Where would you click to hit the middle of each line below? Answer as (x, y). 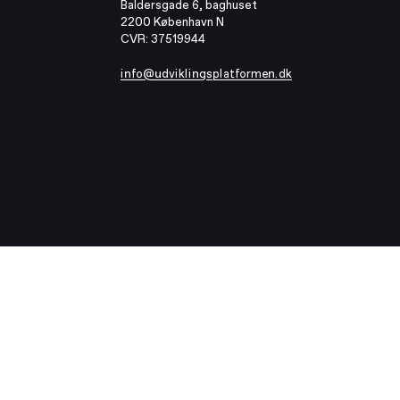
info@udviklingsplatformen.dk (207, 74)
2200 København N (173, 22)
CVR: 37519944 (165, 39)
